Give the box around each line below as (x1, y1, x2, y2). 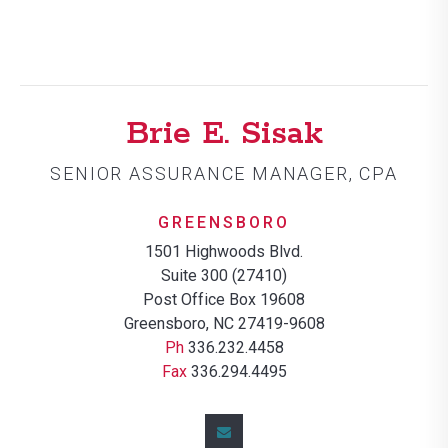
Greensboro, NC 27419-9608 (123, 314, 325, 333)
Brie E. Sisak (125, 114, 323, 155)
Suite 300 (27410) (161, 266, 287, 285)
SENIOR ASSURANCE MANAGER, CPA (50, 163, 398, 184)
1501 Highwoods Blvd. (145, 242, 303, 261)
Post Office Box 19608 (143, 290, 305, 309)
